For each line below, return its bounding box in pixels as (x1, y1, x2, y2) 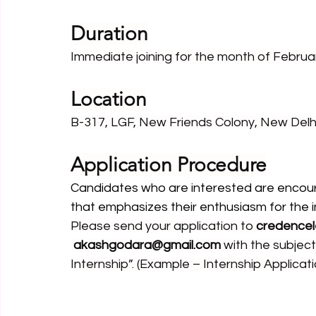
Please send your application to (71, 219, 256, 233)
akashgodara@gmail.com (73, 238, 221, 252)
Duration (71, 22, 148, 45)
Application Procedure (71, 153, 267, 176)
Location (71, 87, 147, 111)
